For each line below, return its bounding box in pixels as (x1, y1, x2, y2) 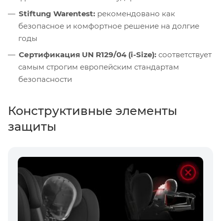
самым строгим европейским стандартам (18, 62, 179, 72)
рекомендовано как (95, 8, 175, 18)
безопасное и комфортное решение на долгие (18, 21, 199, 31)
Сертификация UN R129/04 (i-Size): (19, 49, 156, 59)
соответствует (156, 49, 212, 59)
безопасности (18, 74, 72, 84)
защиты (8, 119, 56, 134)
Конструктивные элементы (8, 103, 177, 118)
